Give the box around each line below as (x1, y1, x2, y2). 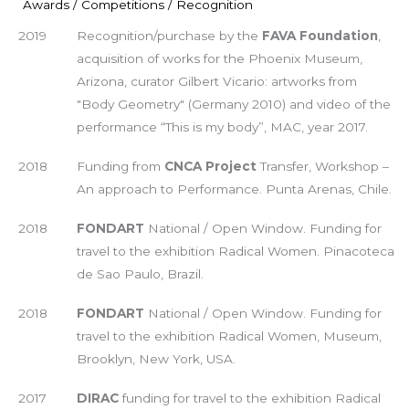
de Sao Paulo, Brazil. (76, 266, 204, 281)
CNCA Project (163, 158, 257, 173)
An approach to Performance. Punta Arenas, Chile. (76, 181, 392, 196)
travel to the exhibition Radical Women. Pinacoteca (76, 243, 394, 258)
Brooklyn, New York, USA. (76, 351, 236, 366)
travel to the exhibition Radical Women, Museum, (76, 328, 382, 343)
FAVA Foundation (261, 27, 378, 43)
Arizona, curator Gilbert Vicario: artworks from (76, 73, 357, 89)
